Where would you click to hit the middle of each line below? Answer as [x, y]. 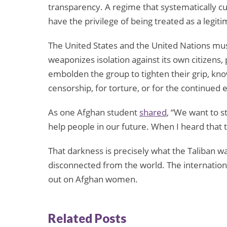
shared [153, 112]
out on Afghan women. [93, 179]
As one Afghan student [94, 112]
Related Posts [87, 218]
